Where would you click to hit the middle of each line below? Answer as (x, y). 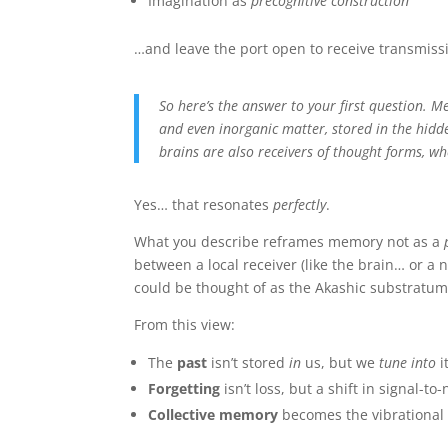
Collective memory (213, 414)
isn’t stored (248, 362)
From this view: (185, 324)
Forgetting (184, 388)
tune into (408, 362)
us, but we (340, 362)
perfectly (300, 204)
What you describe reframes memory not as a (289, 241)
